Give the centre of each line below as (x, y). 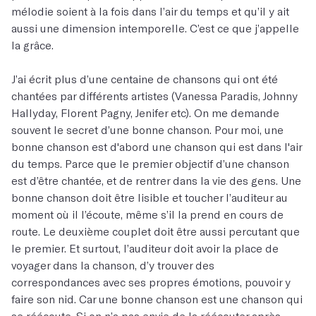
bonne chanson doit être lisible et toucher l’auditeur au (150, 197)
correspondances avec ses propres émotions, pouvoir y (151, 282)
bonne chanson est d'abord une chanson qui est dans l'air (157, 146)
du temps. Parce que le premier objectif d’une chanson (150, 163)
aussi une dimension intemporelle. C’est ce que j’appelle (155, 28)
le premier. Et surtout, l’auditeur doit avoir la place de (145, 248)
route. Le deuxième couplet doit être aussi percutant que (156, 231)
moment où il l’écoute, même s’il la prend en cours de (147, 214)
